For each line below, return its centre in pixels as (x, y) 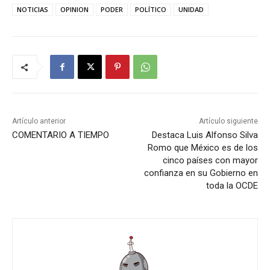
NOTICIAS (33, 9)
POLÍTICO (151, 9)
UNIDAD (191, 9)
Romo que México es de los (202, 148)
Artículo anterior (39, 121)
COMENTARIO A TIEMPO (61, 135)
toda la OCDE (232, 186)
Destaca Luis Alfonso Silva (205, 135)
